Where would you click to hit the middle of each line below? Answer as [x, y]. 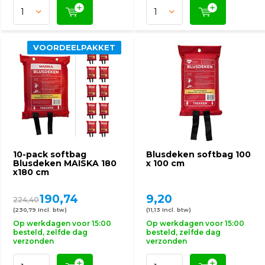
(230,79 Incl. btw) [40, 210]
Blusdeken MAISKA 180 [65, 163]
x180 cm [31, 172]
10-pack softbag [50, 154]
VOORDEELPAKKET [74, 47]
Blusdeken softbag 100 [198, 154]
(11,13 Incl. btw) [169, 210]
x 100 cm [165, 163]
